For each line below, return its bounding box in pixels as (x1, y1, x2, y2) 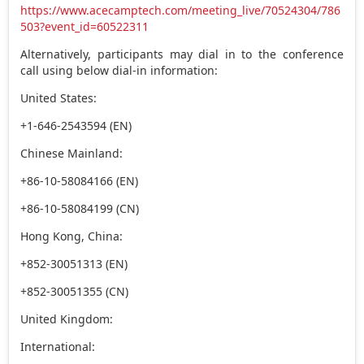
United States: (20, 89, 97, 106)
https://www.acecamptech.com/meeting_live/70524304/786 (20, 2, 341, 18)
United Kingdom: (20, 310, 114, 327)
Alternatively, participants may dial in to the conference (20, 45, 344, 62)
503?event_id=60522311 (20, 18, 149, 34)
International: (20, 338, 96, 354)
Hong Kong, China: (20, 227, 123, 244)
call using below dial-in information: (20, 62, 219, 78)
